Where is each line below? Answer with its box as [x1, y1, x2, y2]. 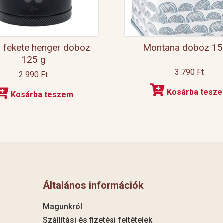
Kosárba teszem [10, 90, 73, 100]
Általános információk [43, 179, 144, 191]
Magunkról [43, 201, 82, 211]
